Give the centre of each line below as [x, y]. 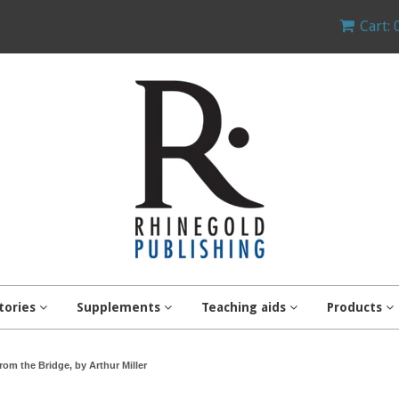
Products [356, 307]
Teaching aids [245, 307]
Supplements [120, 307]
